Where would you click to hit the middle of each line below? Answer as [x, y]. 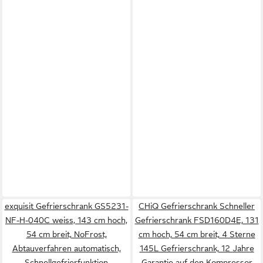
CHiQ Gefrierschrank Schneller [197, 206]
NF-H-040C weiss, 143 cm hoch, [66, 220]
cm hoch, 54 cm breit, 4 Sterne [197, 234]
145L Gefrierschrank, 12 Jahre [197, 248]
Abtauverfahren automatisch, [66, 248]
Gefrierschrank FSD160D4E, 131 [197, 220]
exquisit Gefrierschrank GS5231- [66, 206]
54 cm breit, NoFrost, [66, 234]
